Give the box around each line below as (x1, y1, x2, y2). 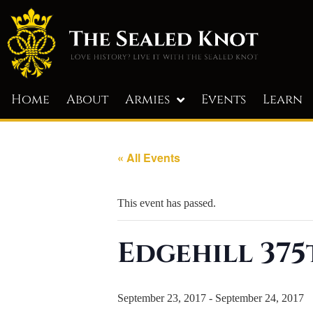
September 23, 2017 (117, 291, 206, 304)
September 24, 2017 (215, 291, 304, 304)
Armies (125, 90, 170, 108)
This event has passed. (117, 196, 216, 209)
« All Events (117, 149, 180, 166)
